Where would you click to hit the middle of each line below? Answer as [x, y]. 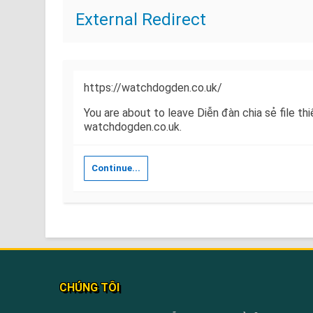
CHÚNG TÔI [89, 287]
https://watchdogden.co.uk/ [153, 88]
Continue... [116, 168]
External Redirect [140, 20]
